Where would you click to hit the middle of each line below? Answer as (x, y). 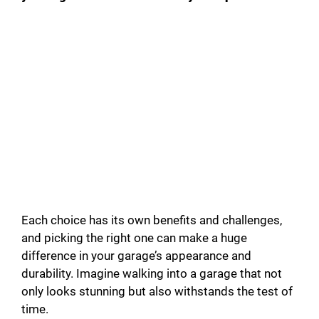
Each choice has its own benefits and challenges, (152, 220)
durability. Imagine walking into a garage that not (152, 274)
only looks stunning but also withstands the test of (157, 292)
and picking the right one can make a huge (134, 238)
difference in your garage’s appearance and (136, 256)
